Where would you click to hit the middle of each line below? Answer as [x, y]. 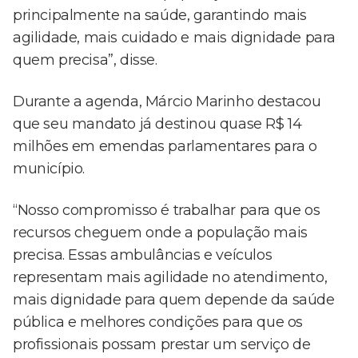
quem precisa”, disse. [85, 60]
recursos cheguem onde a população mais [160, 233]
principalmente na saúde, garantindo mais [160, 16]
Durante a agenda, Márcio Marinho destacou [167, 102]
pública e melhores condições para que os [158, 322]
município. [49, 169]
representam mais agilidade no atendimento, [170, 278]
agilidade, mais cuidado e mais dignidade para [175, 38]
